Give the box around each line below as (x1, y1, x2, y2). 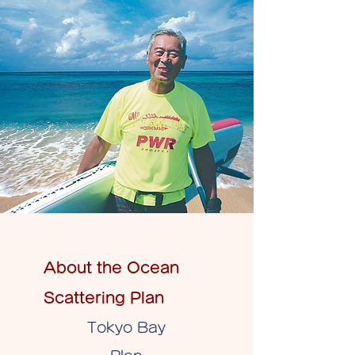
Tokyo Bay (86, 320, 166, 335)
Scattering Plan (44, 290, 164, 306)
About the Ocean (44, 260, 179, 276)
